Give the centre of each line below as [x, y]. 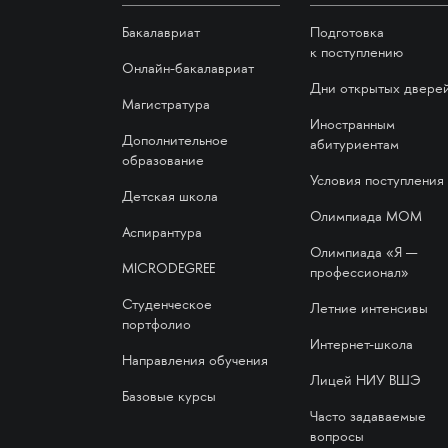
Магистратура [165, 105]
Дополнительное [174, 141]
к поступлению [356, 53]
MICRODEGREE [168, 269]
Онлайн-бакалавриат [187, 69]
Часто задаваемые [368, 417]
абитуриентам [354, 145]
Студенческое [166, 305]
